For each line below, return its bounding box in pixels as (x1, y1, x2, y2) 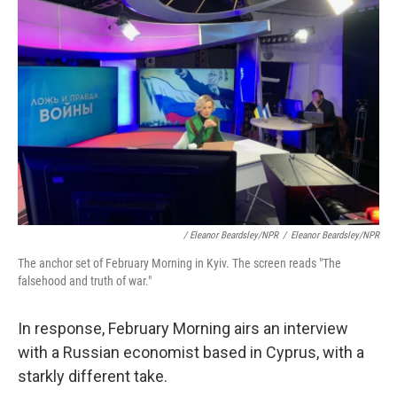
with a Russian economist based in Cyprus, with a (18, 343, 364, 362)
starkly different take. (18, 367, 167, 386)
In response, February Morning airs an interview (18, 319, 348, 339)
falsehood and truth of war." (18, 274, 152, 289)
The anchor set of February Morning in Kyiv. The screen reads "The (18, 256, 341, 271)
